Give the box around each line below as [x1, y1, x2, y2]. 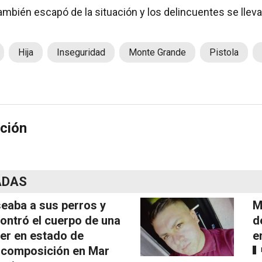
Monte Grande [129, 47, 186, 58]
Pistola [209, 47, 239, 58]
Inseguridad [57, 47, 105, 58]
